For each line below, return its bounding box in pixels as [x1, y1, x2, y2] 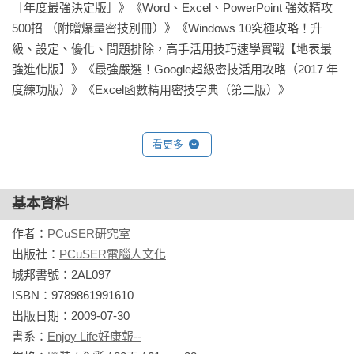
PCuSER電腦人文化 [59, 247, 166, 261]
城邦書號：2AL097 [12, 268, 111, 281]
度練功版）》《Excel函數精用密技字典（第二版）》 [12, 83, 290, 96]
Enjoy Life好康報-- [47, 330, 141, 343]
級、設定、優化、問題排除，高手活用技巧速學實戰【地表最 [12, 42, 332, 55]
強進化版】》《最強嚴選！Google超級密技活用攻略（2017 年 [12, 62, 338, 76]
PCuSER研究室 [47, 227, 130, 240]
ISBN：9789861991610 [12, 288, 134, 302]
